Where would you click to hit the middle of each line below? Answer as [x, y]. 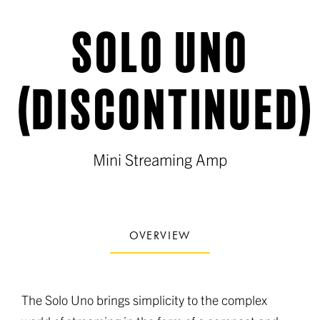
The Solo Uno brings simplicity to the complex [144, 299]
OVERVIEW [160, 235]
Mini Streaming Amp [160, 159]
